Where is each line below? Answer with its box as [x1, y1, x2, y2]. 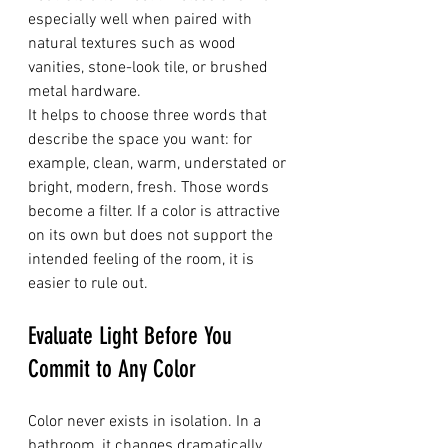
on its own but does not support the [28, 226, 277, 246]
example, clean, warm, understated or [28, 154, 290, 174]
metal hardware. [28, 82, 141, 102]
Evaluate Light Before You [28, 322, 238, 350]
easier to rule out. [28, 274, 148, 294]
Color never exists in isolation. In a [28, 412, 265, 432]
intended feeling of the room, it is [28, 250, 258, 270]
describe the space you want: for [28, 130, 256, 150]
